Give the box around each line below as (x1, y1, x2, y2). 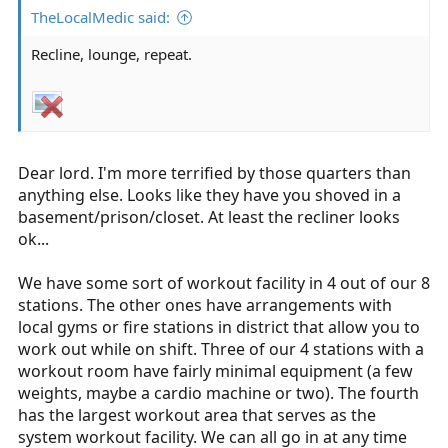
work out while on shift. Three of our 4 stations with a (18, 337, 424, 360)
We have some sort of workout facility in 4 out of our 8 (18, 271, 430, 294)
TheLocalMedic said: (31, 6, 170, 27)
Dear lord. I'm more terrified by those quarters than (18, 161, 411, 184)
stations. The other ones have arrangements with (18, 293, 392, 316)
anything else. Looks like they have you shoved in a (18, 183, 401, 206)
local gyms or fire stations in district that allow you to (18, 315, 420, 338)
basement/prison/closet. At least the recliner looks (18, 205, 400, 228)
